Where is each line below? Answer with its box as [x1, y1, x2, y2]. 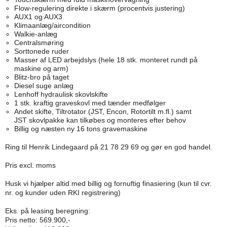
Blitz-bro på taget [14, 73, 69, 82]
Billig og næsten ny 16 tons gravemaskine [14, 125, 147, 133]
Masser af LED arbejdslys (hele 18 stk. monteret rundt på [14, 56, 198, 64]
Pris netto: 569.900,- [5, 216, 70, 224]
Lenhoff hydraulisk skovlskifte [14, 90, 108, 99]
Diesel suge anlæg [14, 82, 73, 90]
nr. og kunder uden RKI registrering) [5, 188, 121, 197]
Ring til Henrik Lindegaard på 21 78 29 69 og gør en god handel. [5, 143, 212, 152]
